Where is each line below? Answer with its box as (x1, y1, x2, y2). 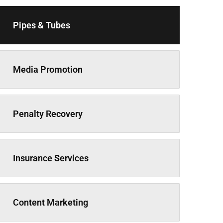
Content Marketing (12, 197, 88, 208)
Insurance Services (12, 153, 89, 163)
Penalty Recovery (12, 109, 83, 119)
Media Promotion (12, 64, 83, 75)
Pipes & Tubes (12, 20, 70, 30)
